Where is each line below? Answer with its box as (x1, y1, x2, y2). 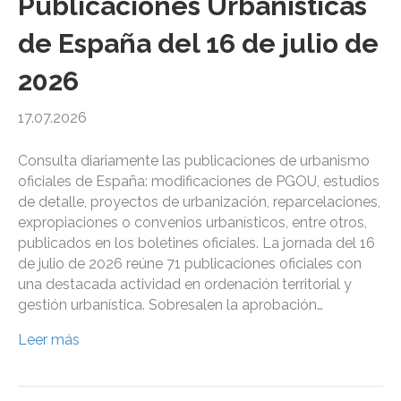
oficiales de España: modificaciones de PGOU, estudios (18, 173, 380, 191)
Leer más (18, 331, 80, 349)
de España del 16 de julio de (18, 28, 379, 60)
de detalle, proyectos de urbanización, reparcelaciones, (18, 193, 380, 211)
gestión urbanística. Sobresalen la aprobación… (18, 296, 323, 314)
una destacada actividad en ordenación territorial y (18, 276, 352, 294)
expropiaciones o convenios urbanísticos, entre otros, (18, 214, 367, 232)
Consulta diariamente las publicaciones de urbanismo (18, 152, 370, 170)
